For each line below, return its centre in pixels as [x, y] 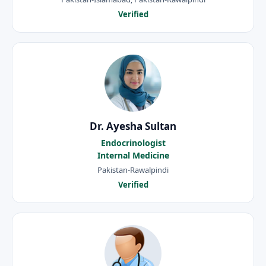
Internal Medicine [133, 155]
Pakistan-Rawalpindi [133, 170]
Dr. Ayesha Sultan [133, 126]
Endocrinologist [133, 142]
